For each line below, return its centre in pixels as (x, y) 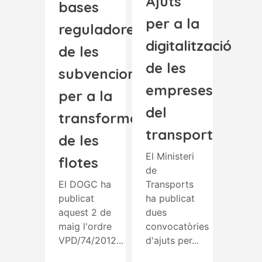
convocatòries (177, 226)
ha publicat (170, 198)
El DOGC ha (85, 184)
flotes (78, 162)
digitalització (189, 45)
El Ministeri (170, 156)
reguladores (100, 29)
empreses (179, 90)
